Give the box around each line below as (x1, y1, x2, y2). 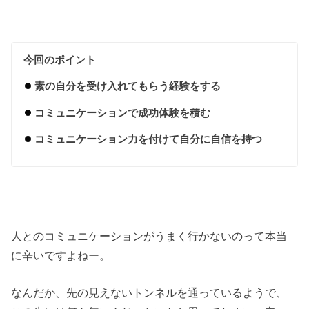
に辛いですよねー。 (11, 248, 111, 261)
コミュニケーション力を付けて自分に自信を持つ (34, 133, 262, 146)
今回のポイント (23, 53, 97, 66)
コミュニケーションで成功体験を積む (34, 106, 210, 119)
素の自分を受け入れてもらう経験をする (34, 80, 221, 92)
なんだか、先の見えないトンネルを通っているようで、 (11, 286, 288, 299)
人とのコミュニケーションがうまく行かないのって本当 (11, 229, 288, 242)
